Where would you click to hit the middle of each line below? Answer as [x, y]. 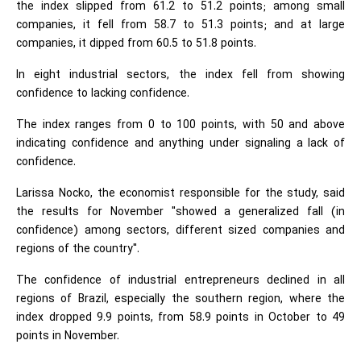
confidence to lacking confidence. [103, 93]
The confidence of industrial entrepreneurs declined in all [180, 280]
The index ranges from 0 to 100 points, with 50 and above [180, 125]
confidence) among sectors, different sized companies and [180, 230]
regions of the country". [78, 249]
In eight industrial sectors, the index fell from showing [180, 75]
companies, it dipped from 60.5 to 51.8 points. [136, 44]
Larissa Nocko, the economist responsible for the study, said [180, 193]
